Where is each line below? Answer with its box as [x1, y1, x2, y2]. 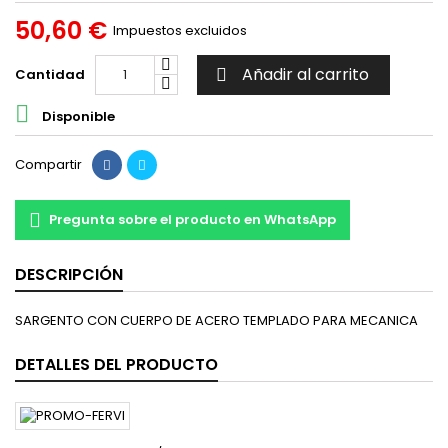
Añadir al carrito [242, 63, 369, 86]
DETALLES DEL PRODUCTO [15, 353, 218, 376]
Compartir [15, 155, 82, 174]
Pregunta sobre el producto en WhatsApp [49, 210, 336, 229]
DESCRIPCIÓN [15, 263, 123, 286]
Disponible [39, 106, 115, 126]
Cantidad [15, 65, 85, 84]
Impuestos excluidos [113, 21, 247, 40]
